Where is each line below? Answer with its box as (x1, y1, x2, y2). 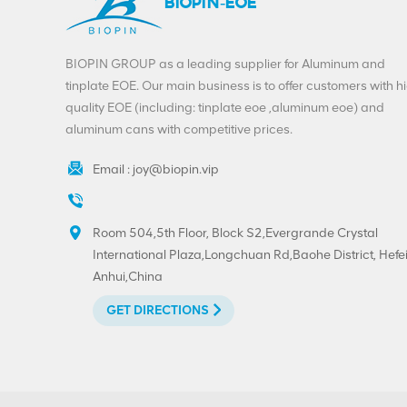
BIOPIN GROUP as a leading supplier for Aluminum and (65, 56, 385, 73)
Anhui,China (93, 269, 163, 285)
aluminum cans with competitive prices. (65, 122, 293, 138)
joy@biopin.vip (133, 162, 219, 178)
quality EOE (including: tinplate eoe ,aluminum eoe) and (65, 100, 384, 116)
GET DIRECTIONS (106, 303, 209, 319)
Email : (93, 162, 133, 178)
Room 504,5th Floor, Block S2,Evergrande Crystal (93, 225, 378, 242)
